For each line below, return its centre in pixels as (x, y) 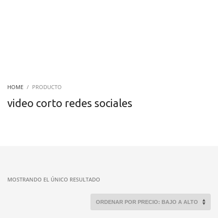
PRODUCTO (47, 87)
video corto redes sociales (70, 103)
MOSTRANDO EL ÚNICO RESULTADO (54, 179)
